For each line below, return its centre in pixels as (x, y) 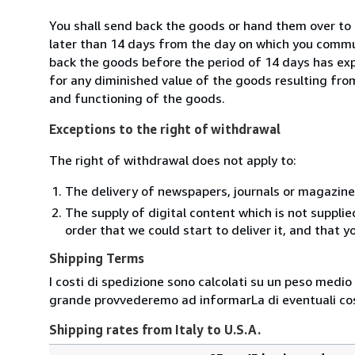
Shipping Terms (97, 258)
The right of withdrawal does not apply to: (173, 160)
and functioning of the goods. (137, 98)
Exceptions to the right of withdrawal (165, 129)
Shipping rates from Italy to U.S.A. (155, 329)
